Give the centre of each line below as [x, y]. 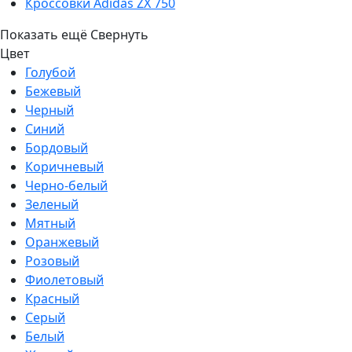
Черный [49, 110]
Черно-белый [66, 185]
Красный [52, 298]
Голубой [50, 72]
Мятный [50, 223]
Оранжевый [62, 242]
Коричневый [64, 166]
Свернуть [119, 34]
